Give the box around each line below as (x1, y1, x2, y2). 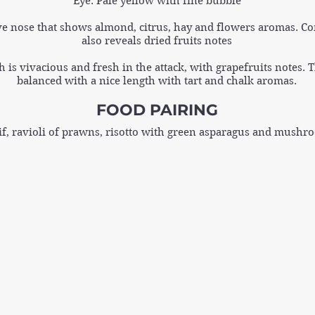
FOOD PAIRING (96, 100, 218, 120)
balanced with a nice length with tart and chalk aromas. (17, 74, 297, 87)
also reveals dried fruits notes (82, 34, 232, 47)
